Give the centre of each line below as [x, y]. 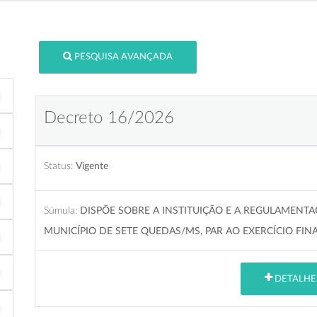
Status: [58, 166]
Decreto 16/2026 [109, 118]
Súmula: [60, 210]
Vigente [92, 166]
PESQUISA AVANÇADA [124, 57]
